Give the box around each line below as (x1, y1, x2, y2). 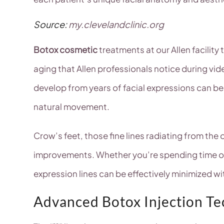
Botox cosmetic (33, 44, 98, 55)
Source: (33, 18, 69, 30)
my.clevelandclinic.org (68, 18, 164, 30)
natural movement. (33, 101, 110, 112)
